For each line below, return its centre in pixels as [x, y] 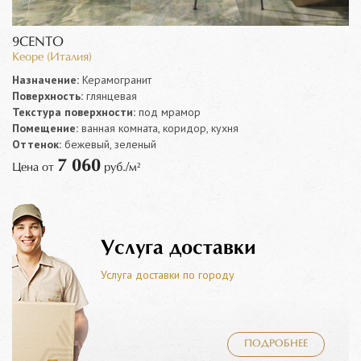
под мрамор [168, 112]
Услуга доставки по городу [168, 275]
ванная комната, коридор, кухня [158, 128]
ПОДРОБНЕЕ [276, 344]
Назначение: [46, 79]
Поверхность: [48, 95]
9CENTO [38, 42]
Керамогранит [115, 79]
